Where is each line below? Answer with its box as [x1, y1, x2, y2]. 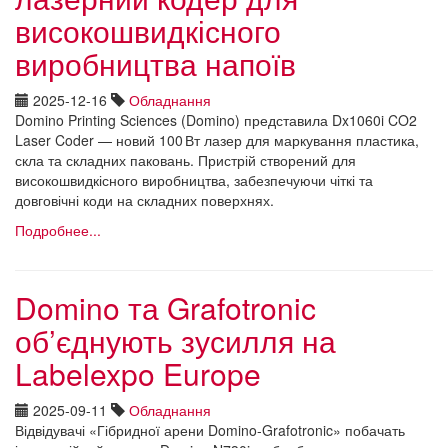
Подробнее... [15, 219, 101, 240]
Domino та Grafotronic [15, 285, 316, 329]
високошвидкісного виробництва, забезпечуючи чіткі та [15, 169, 373, 190]
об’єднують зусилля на [15, 318, 336, 362]
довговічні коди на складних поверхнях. [15, 189, 274, 210]
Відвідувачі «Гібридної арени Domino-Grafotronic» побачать [15, 419, 405, 440]
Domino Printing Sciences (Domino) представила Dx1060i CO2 [15, 109, 417, 130]
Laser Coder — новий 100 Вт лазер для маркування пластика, [15, 129, 419, 150]
